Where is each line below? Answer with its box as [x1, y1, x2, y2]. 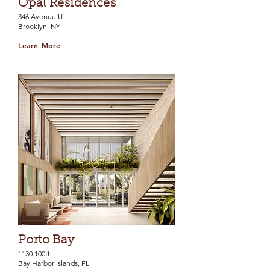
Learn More [18, 40, 61, 50]
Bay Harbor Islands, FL [18, 259, 89, 268]
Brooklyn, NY [18, 22, 60, 31]
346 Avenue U [18, 12, 63, 21]
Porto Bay [18, 234, 75, 246]
